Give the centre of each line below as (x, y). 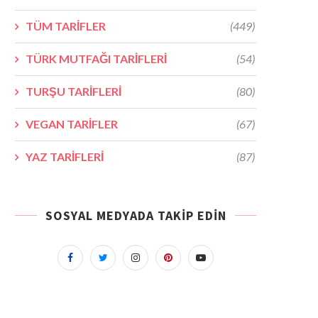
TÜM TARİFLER (66, 26)
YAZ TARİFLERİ (65, 156)
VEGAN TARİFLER (72, 124)
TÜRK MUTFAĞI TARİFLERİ (96, 58)
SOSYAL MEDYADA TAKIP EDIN (136, 215)
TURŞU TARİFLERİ (73, 91)
